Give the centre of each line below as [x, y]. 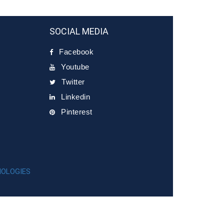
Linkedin [75, 97]
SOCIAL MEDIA [79, 31]
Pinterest [77, 112]
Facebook [76, 52]
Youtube [75, 67]
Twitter [73, 82]
